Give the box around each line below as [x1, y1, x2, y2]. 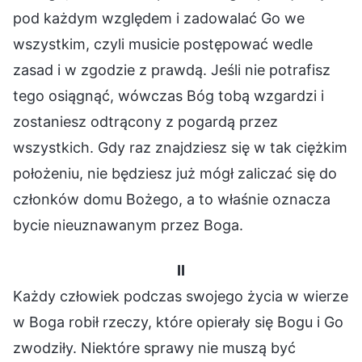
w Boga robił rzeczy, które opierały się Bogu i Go [13, 313, 343, 330]
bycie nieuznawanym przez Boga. [13, 216, 243, 234]
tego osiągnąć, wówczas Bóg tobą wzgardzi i [13, 86, 324, 104]
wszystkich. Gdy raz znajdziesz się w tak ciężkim [13, 138, 347, 156]
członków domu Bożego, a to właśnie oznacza [13, 190, 330, 208]
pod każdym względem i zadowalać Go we [13, 9, 305, 27]
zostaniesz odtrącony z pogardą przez [13, 112, 278, 130]
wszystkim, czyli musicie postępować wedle [13, 35, 313, 53]
